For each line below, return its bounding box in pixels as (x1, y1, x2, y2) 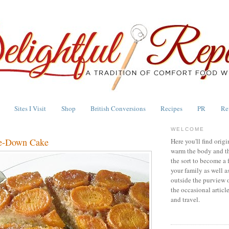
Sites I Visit (14, 103, 47, 113)
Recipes (161, 103, 182, 113)
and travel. (171, 195, 200, 204)
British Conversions (90, 103, 146, 113)
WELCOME (171, 126, 205, 132)
